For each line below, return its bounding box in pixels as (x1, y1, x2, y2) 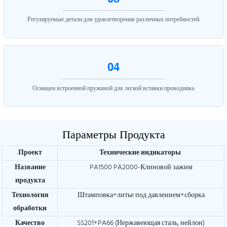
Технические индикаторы (99, 146, 183, 159)
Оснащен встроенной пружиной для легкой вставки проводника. (32, 83, 195, 94)
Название (14, 161, 46, 173)
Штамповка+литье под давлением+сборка (77, 189, 205, 201)
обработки (13, 202, 47, 214)
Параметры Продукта (62, 128, 165, 141)
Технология (11, 189, 49, 201)
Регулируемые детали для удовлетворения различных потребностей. (27, 14, 200, 25)
